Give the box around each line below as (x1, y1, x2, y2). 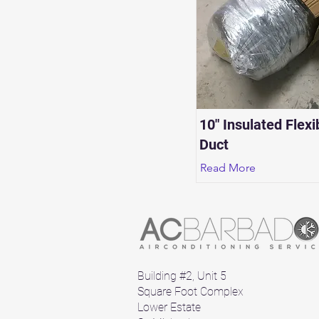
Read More (200, 161, 256, 174)
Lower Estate (137, 300, 204, 314)
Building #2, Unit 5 (137, 269, 226, 283)
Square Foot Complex (137, 285, 246, 298)
